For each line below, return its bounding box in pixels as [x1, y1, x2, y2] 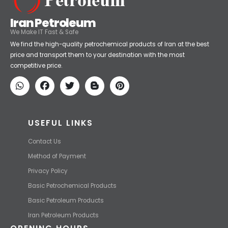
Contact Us [28, 172, 61, 180]
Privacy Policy [28, 201, 68, 210]
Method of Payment [28, 186, 86, 195]
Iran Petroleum [10, 49, 96, 66]
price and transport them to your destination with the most [10, 85, 185, 94]
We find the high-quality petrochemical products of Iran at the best [10, 75, 209, 83]
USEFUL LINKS [28, 151, 93, 163]
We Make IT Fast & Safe [10, 63, 78, 71]
